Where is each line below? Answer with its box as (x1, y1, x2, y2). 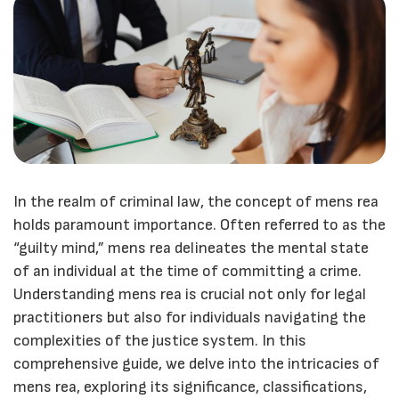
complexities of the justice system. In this (13, 330, 306, 350)
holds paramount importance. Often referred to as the (13, 215, 386, 234)
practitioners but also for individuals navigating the (13, 307, 366, 327)
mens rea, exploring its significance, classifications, (13, 377, 367, 396)
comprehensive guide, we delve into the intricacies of (13, 354, 379, 373)
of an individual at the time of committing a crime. (13, 261, 362, 281)
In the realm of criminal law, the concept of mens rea (13, 191, 379, 211)
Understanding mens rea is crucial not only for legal (13, 284, 366, 304)
